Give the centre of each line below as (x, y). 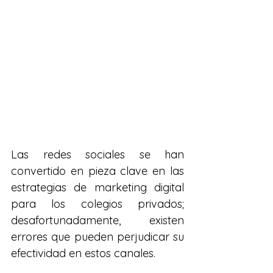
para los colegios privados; (97, 204)
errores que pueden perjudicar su (97, 236)
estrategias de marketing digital (97, 187)
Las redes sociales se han (97, 154)
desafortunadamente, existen (97, 220)
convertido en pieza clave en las (97, 171)
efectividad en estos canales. (83, 253)
